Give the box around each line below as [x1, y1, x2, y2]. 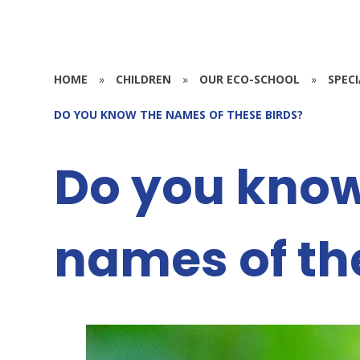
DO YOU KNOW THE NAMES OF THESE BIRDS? [54, 106, 304, 122]
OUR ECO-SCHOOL [199, 71, 301, 87]
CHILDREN [116, 71, 172, 87]
